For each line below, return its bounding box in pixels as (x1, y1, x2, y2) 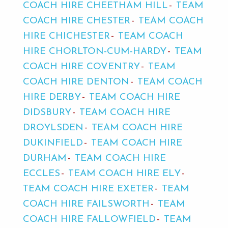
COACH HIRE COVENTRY (22, 62, 140, 72)
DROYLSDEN (22, 123, 83, 133)
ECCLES (22, 169, 60, 179)
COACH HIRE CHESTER (22, 16, 130, 26)
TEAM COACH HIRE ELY (68, 169, 181, 179)
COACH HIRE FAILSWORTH (22, 199, 150, 210)
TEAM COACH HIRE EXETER (22, 184, 154, 194)
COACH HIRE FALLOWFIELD (22, 215, 156, 225)
